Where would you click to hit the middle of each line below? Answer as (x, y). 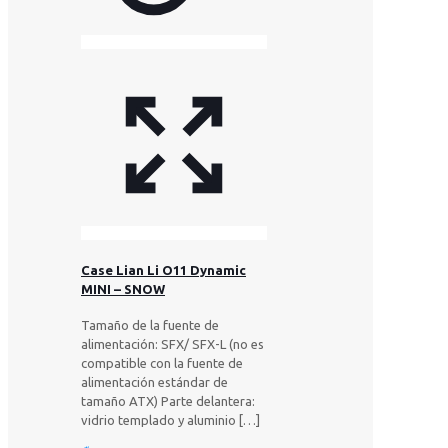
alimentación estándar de (154, 381)
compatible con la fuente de (162, 362)
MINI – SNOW (123, 288)
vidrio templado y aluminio (158, 419)
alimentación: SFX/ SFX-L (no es (172, 343)
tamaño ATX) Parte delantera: (168, 400)
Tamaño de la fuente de (150, 324)
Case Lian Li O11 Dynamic (163, 269)
